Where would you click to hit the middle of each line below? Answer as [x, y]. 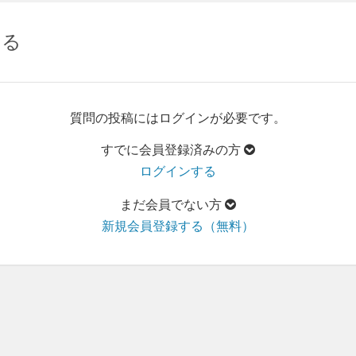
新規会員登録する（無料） [178, 226]
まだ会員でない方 [172, 205]
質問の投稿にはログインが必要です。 [178, 118]
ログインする [178, 171]
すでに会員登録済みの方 [172, 150]
